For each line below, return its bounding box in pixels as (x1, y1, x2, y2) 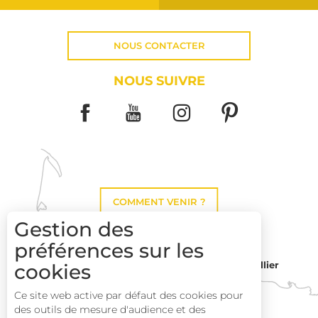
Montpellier (223, 259, 279, 270)
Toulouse (133, 265, 177, 277)
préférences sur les (14, 238, 204, 263)
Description (257, 284, 297, 292)
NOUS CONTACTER (113, 40, 205, 51)
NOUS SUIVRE (113, 72, 205, 89)
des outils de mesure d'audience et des (14, 303, 206, 316)
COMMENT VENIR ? (112, 196, 206, 207)
